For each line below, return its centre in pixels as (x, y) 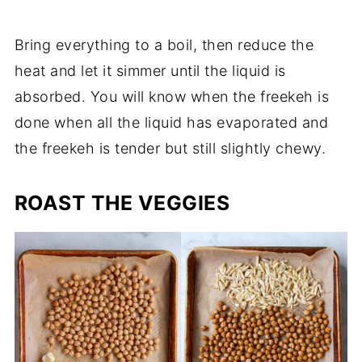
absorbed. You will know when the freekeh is (172, 97)
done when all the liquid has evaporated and (171, 122)
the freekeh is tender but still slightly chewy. (170, 148)
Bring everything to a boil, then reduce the (164, 45)
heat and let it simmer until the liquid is (150, 71)
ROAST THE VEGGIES (122, 203)
